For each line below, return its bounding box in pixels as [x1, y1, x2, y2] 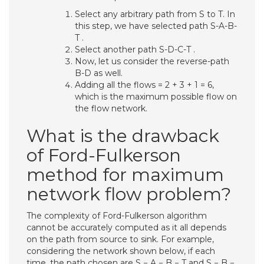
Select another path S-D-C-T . [75, 44, 195, 55]
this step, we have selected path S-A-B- [75, 21, 237, 31]
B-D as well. [75, 68, 123, 78]
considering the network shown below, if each [27, 246, 215, 256]
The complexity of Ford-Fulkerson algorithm [27, 210, 207, 221]
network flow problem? [27, 183, 231, 205]
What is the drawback [27, 125, 219, 147]
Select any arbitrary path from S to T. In [75, 9, 235, 19]
